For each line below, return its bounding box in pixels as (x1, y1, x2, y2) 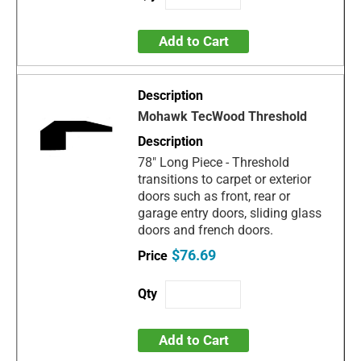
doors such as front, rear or (138, 189, 291, 205)
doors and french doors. (138, 222, 274, 239)
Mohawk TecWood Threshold (138, 109, 308, 125)
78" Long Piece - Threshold (138, 155, 290, 171)
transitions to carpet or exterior (138, 172, 312, 188)
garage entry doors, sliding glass (138, 205, 322, 222)
